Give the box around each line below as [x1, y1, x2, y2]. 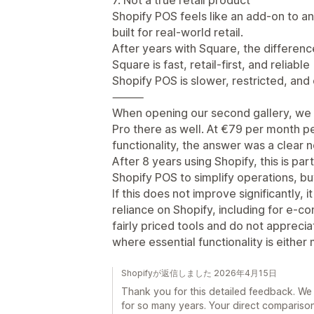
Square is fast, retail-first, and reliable [112, 57, 310, 71]
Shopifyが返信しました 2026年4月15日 [121, 267, 277, 278]
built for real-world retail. [112, 25, 243, 39]
